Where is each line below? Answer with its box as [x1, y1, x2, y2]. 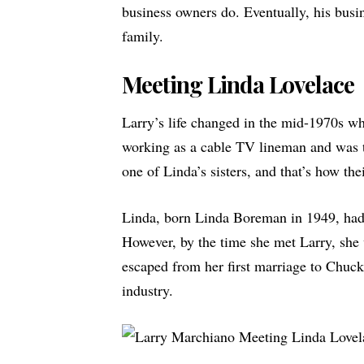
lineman [259, 136, 306, 157]
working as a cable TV [122, 136, 259, 157]
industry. [122, 280, 173, 301]
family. [122, 25, 163, 45]
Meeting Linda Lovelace [122, 68, 355, 99]
